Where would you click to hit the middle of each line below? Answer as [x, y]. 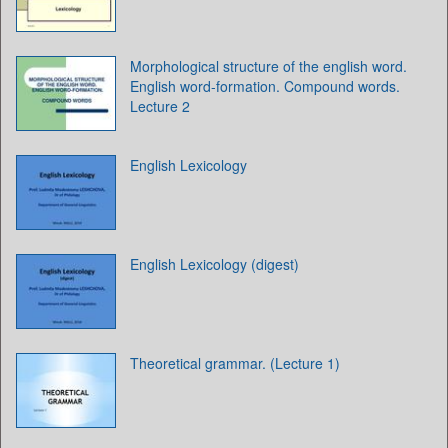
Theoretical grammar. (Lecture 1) [235, 363]
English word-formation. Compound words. [265, 86]
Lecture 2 [160, 106]
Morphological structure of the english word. [268, 66]
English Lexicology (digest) [214, 264]
